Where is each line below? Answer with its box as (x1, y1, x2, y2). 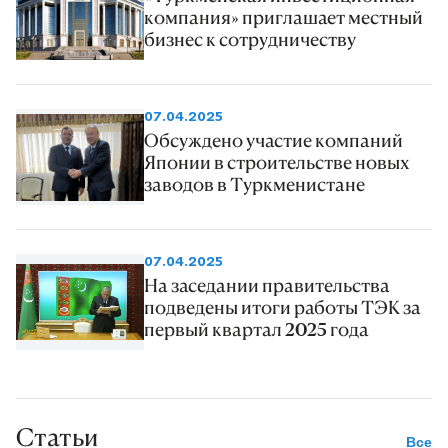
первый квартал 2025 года (144, 318, 369, 341)
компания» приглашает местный (144, 6, 423, 29)
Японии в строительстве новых (144, 151, 410, 174)
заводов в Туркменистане (144, 173, 365, 196)
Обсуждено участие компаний (144, 129, 403, 152)
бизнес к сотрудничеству (144, 28, 356, 51)
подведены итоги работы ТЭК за (144, 296, 421, 319)
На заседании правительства (144, 274, 390, 297)
